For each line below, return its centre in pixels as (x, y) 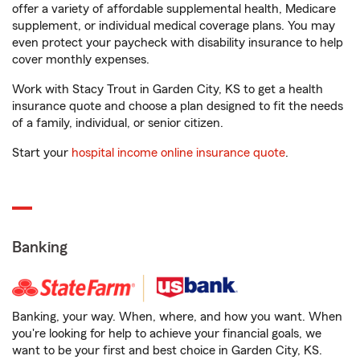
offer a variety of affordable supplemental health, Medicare (174, 9)
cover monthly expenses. (81, 59)
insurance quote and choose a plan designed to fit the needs (178, 106)
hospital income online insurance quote (178, 153)
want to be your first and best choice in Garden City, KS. (167, 350)
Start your (42, 153)
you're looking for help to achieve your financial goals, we (167, 333)
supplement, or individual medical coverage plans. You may (174, 26)
